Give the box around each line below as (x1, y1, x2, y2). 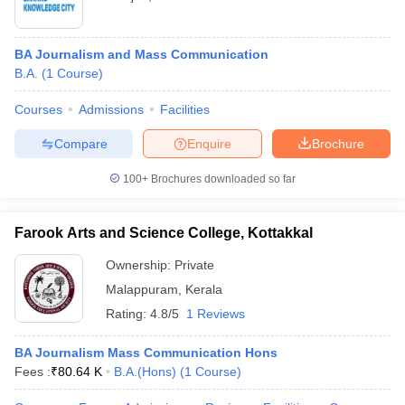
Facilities (160, 102, 210, 117)
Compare (53, 136, 108, 151)
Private (174, 258, 214, 272)
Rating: (106, 306, 150, 321)
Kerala (185, 282, 222, 297)
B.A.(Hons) (114, 364, 176, 379)
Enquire (187, 136, 231, 151)
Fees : (14, 364, 51, 379)
